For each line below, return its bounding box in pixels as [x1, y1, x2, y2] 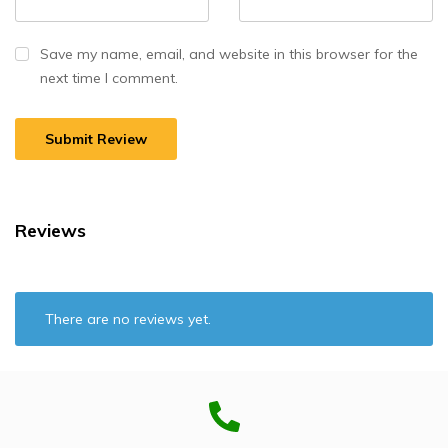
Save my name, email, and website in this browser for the [40, 44, 418, 63]
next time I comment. [40, 68, 178, 87]
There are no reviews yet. [45, 309, 211, 328]
